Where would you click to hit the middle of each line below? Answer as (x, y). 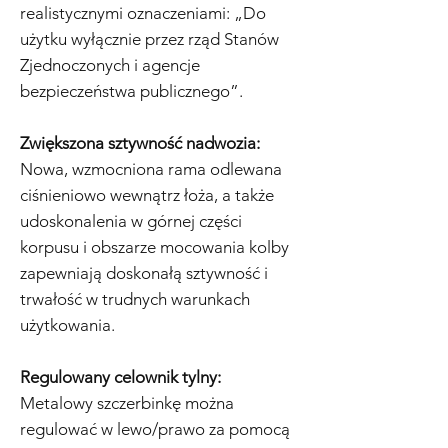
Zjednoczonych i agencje (110, 65)
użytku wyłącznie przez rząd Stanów (149, 39)
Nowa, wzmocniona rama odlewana (151, 169)
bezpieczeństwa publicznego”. (131, 91)
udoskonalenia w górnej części (131, 221)
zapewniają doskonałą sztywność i (144, 273)
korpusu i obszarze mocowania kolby (154, 247)
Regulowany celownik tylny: (120, 377)
